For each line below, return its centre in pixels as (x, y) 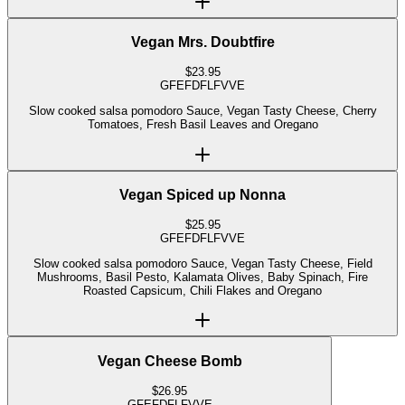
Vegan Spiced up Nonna (202, 195)
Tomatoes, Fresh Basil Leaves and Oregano (202, 125)
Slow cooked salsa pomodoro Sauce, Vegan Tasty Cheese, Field (202, 264)
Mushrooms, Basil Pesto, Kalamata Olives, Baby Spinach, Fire (202, 278)
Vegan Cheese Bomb (170, 362)
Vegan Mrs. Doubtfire (202, 42)
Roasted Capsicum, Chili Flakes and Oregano (202, 291)
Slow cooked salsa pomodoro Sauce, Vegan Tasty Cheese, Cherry (107, 111)
